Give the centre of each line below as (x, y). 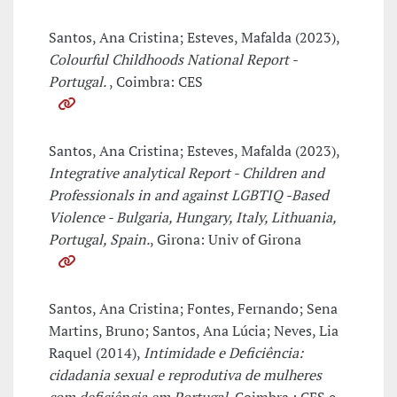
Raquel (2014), (96, 353)
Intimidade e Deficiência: (223, 353)
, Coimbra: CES (156, 82)
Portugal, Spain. (99, 240)
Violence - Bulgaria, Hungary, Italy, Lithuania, (192, 218)
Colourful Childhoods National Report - (173, 60)
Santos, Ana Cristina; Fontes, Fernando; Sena (193, 309)
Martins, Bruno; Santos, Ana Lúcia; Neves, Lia (194, 331)
